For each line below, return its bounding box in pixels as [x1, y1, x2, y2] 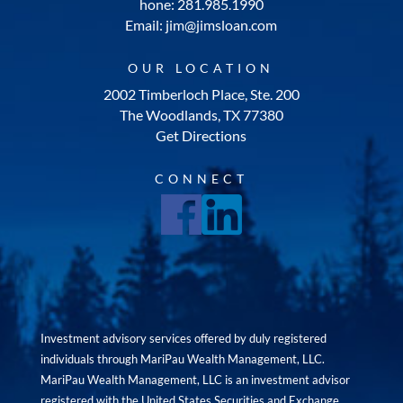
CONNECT [154, 171, 248, 186]
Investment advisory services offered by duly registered [40, 331, 327, 345]
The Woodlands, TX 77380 [119, 106, 283, 123]
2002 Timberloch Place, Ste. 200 [103, 85, 300, 103]
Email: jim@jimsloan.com [125, 16, 278, 33]
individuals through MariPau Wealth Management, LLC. [40, 352, 325, 366]
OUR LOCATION [128, 60, 275, 76]
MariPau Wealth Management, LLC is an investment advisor [40, 372, 350, 387]
